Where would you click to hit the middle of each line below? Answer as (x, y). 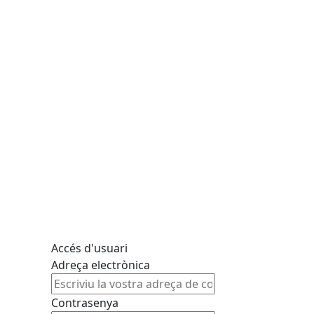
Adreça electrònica (101, 265)
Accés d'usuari (89, 248)
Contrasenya (85, 303)
